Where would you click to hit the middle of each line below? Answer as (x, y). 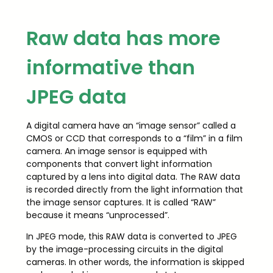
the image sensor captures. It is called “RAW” (121, 202)
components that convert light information (119, 164)
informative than (110, 68)
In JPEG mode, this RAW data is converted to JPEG (131, 236)
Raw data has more (123, 38)
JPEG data (76, 97)
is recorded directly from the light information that (134, 189)
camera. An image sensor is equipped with (116, 151)
